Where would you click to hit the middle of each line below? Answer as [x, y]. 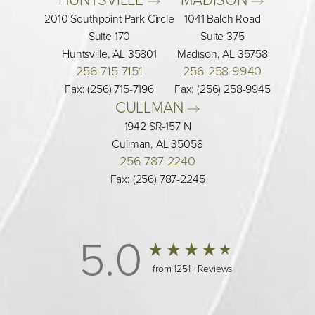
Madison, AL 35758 [222, 54]
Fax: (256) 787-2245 [157, 179]
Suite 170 [109, 37]
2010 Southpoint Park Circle [109, 19]
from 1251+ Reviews [193, 269]
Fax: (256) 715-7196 [109, 89]
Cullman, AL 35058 [157, 144]
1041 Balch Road [223, 19]
